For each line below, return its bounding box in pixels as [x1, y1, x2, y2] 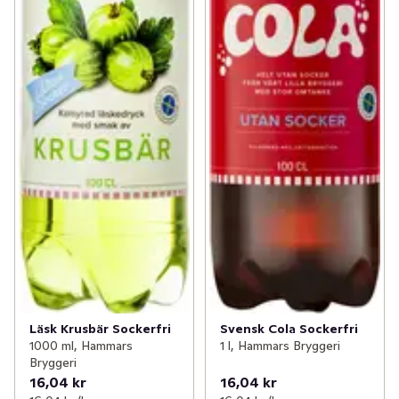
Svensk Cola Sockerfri [219, 320, 358, 337]
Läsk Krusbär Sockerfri [29, 320, 171, 337]
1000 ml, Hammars [29, 337, 133, 354]
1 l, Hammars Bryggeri [219, 337, 340, 354]
